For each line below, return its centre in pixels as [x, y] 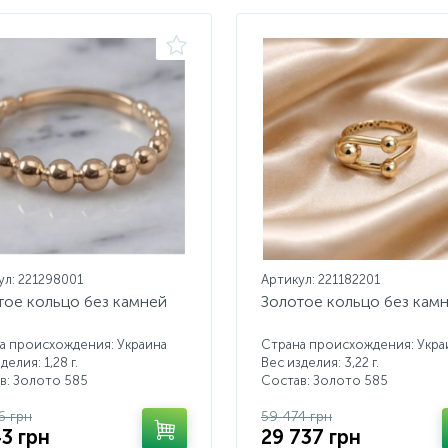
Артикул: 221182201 [320, 279]
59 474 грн [296, 416]
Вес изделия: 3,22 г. [320, 362]
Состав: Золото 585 [324, 380]
